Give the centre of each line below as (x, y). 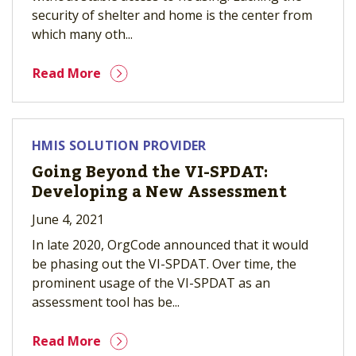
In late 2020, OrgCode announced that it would (170, 245)
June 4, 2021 (68, 219)
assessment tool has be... (106, 302)
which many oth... (82, 34)
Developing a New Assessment (159, 192)
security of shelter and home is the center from (172, 15)
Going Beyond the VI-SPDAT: (150, 172)
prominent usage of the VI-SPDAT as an (151, 283)
